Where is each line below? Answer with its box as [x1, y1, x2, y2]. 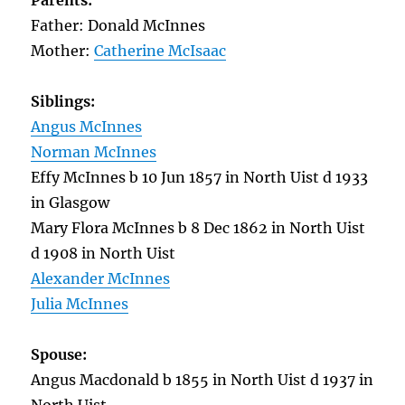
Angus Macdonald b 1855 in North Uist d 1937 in [31, 371, 374, 389]
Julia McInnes [31, 295, 129, 313]
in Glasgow [31, 193, 110, 212]
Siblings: [31, 92, 99, 110]
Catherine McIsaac [94, 42, 227, 60]
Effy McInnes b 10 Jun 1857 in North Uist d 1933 [31, 168, 369, 186]
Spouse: [31, 345, 91, 363]
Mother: [31, 42, 95, 60]
